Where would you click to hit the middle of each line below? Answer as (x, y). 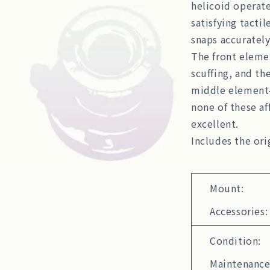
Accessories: (239, 211)
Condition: (235, 240)
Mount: (227, 188)
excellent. (215, 123)
